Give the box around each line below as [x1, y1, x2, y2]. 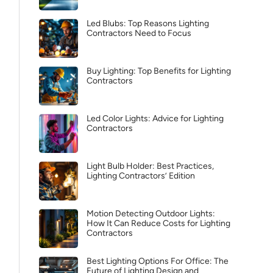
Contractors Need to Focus [87, 28, 191, 38]
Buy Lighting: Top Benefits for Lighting [87, 66, 231, 76]
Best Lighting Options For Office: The [87, 256, 229, 266]
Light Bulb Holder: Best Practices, [87, 161, 214, 171]
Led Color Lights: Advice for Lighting [87, 113, 224, 124]
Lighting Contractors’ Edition [87, 171, 195, 181]
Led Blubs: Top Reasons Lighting [87, 18, 209, 29]
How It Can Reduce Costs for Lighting [87, 218, 230, 229]
